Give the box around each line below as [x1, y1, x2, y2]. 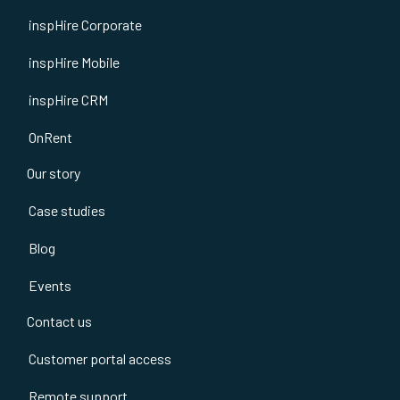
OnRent [29, 128, 72, 146]
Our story [27, 163, 80, 181]
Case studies [29, 201, 105, 219]
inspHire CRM [29, 90, 108, 108]
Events [29, 276, 71, 294]
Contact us [27, 312, 92, 329]
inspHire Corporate [29, 15, 142, 33]
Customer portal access [29, 349, 171, 367]
